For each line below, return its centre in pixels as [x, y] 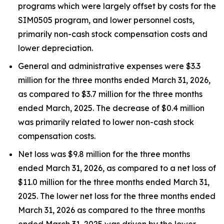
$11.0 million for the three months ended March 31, [114, 182]
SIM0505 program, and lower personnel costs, [106, 20]
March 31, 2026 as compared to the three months [111, 210]
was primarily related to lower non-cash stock [106, 122]
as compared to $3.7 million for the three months [110, 94]
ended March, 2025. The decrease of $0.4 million [111, 108]
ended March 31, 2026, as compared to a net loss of [117, 168]
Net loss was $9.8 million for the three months [104, 154]
